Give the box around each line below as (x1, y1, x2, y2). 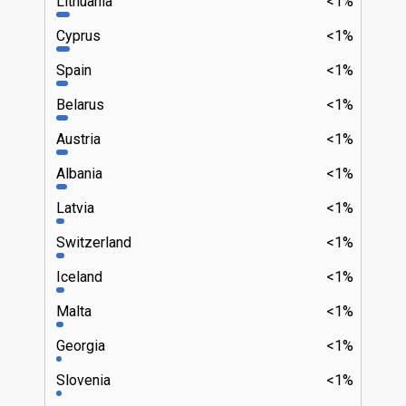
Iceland (56, 267, 102, 285)
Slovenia (56, 371, 111, 389)
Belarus (56, 95, 104, 113)
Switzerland (56, 233, 131, 251)
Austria (56, 130, 101, 148)
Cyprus (56, 26, 101, 44)
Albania (56, 164, 102, 182)
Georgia (56, 336, 105, 354)
